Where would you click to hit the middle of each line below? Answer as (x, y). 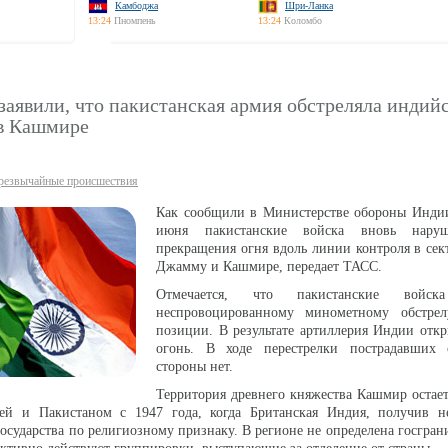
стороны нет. (194, 366)
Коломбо (303, 20)
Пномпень (135, 20)
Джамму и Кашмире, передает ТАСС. (269, 266)
